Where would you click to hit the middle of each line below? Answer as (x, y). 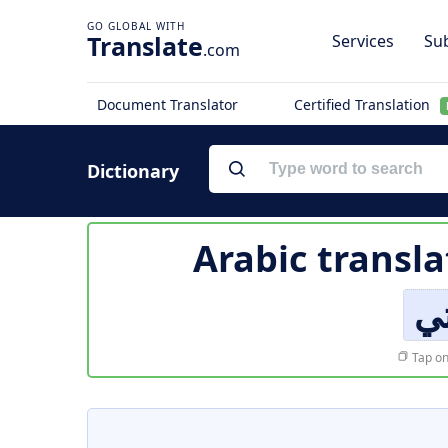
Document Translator (167, 104)
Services (363, 41)
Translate (145, 46)
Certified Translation (363, 104)
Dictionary (133, 171)
